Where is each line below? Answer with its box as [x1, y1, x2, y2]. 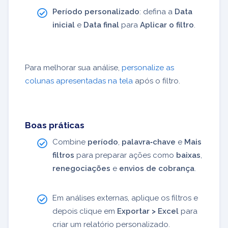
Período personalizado [52, 7, 139, 16]
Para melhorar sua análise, [25, 63, 122, 72]
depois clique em [52, 207, 117, 216]
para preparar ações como [74, 151, 176, 160]
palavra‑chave [122, 137, 176, 147]
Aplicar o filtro [140, 20, 194, 30]
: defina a [139, 7, 175, 16]
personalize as [122, 63, 174, 72]
